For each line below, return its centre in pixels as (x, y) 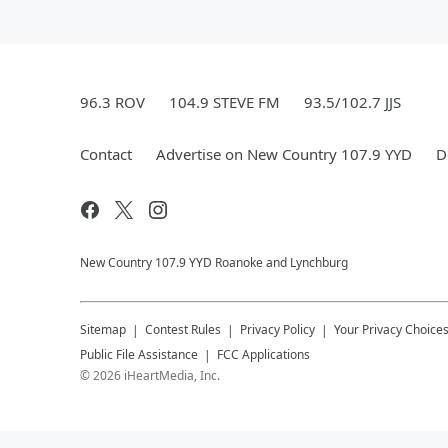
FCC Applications (263, 354)
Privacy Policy (277, 329)
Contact (106, 154)
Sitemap (103, 329)
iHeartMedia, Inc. (172, 375)
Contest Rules (183, 329)
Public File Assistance (139, 354)
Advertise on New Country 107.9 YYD (284, 154)
